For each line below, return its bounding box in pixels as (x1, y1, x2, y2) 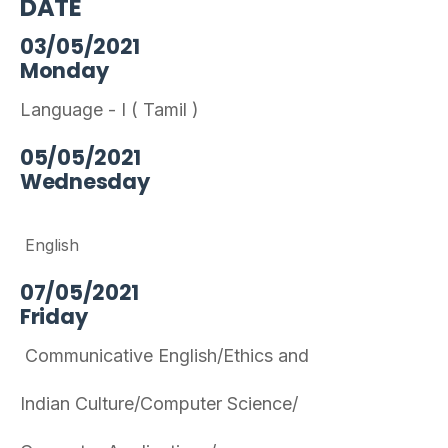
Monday (20, 56, 109, 85)
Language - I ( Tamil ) (20, 99, 199, 120)
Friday (20, 302, 121, 331)
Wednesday (20, 167, 153, 196)
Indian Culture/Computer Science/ (20, 393, 423, 414)
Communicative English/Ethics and (25, 345, 424, 366)
